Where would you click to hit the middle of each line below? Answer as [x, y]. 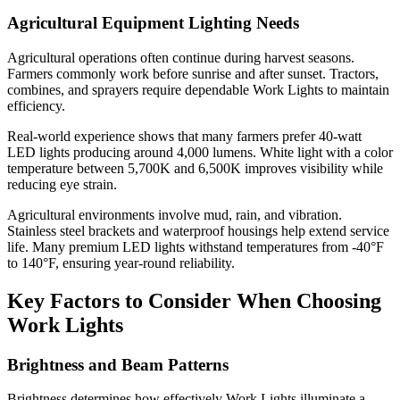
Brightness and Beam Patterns [118, 364]
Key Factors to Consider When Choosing [194, 300]
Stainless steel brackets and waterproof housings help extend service [198, 230]
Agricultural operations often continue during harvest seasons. [181, 57]
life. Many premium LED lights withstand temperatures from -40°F [196, 246]
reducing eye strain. [62, 184]
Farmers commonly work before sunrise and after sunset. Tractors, [193, 73]
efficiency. [36, 105]
